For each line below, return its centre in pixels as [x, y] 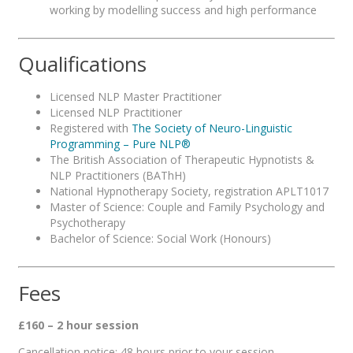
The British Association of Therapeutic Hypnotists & [182, 160]
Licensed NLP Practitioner [116, 113]
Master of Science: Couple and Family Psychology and [187, 207]
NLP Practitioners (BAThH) [118, 176]
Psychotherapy [87, 223]
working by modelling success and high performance [183, 9]
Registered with [91, 128]
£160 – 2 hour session [78, 325]
